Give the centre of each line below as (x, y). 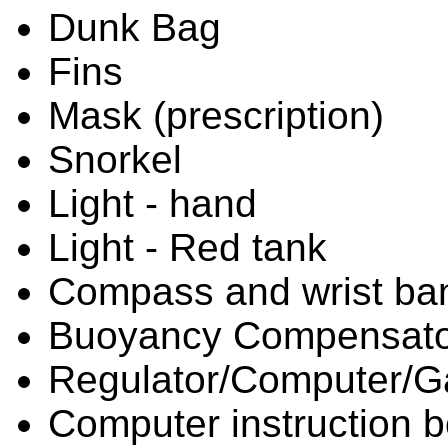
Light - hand (152, 203)
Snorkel (115, 159)
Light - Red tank (187, 247)
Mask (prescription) (216, 115)
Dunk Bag (134, 27)
